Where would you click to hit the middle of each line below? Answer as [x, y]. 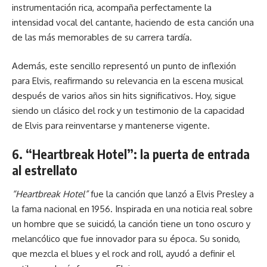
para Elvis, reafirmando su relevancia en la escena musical [128, 80]
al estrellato [45, 170]
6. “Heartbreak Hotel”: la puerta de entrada [131, 154]
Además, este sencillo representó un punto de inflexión [124, 66]
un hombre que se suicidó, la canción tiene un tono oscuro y [131, 223]
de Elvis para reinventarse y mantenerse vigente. [111, 125]
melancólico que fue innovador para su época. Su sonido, [126, 238]
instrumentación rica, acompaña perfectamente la [112, 7]
